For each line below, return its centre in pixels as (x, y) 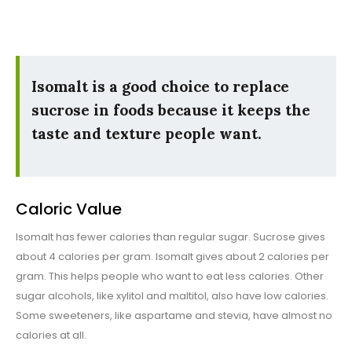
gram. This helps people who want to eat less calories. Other (170, 277)
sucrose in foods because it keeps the (171, 110)
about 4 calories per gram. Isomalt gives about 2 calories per (172, 257)
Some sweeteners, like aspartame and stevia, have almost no (174, 316)
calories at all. (51, 335)
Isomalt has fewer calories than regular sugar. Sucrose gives (170, 237)
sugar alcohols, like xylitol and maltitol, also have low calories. (172, 296)
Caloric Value (69, 209)
